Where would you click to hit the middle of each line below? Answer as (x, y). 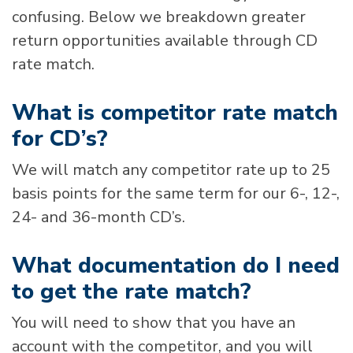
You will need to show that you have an (154, 323)
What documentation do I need (176, 266)
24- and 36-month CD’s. (98, 217)
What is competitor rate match (175, 113)
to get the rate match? (132, 292)
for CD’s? (60, 139)
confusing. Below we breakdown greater (159, 17)
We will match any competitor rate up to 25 (171, 170)
